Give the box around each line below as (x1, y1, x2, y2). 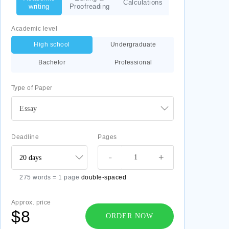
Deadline (11, 133, 39, 141)
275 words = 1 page (19, 174, 81, 181)
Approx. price (11, 199, 51, 206)
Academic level (11, 25, 57, 32)
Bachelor (38, 59, 65, 66)
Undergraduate (110, 41, 156, 48)
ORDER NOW (106, 212, 153, 220)
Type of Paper (11, 84, 53, 91)
